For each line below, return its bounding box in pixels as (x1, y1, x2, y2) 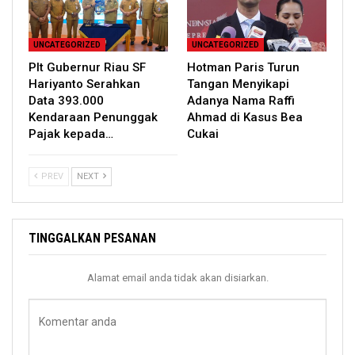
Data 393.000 (29, 94, 104, 109)
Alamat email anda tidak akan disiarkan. (86, 272, 269, 284)
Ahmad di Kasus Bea (187, 110, 303, 125)
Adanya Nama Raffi (187, 94, 295, 109)
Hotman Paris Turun (187, 60, 300, 75)
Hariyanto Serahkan (29, 77, 140, 92)
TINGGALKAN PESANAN (29, 231, 156, 246)
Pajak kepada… (29, 127, 113, 142)
